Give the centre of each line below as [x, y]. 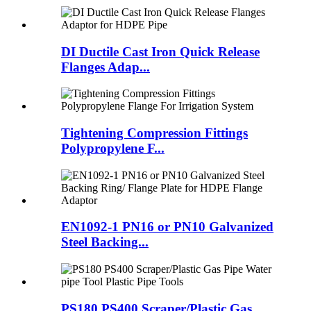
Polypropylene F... [113, 148]
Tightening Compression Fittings [154, 133]
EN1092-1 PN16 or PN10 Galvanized [167, 227]
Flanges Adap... [106, 67]
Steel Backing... [105, 242]
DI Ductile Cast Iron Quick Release [160, 51]
